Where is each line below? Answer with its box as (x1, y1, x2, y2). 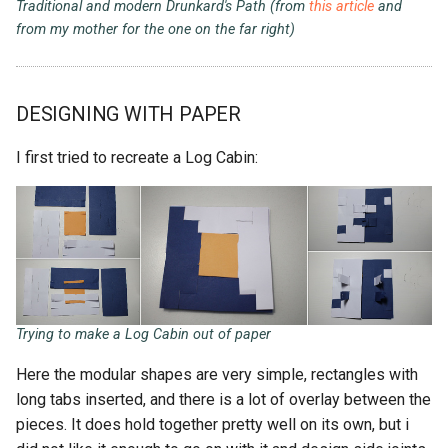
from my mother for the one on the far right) (16, 21, 295, 39)
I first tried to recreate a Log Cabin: (16, 148, 258, 168)
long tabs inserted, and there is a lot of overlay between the (16, 390, 431, 410)
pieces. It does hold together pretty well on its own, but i (16, 415, 409, 435)
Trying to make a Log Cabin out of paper (16, 326, 271, 344)
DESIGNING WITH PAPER (16, 102, 241, 127)
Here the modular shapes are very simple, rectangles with (16, 365, 418, 385)
